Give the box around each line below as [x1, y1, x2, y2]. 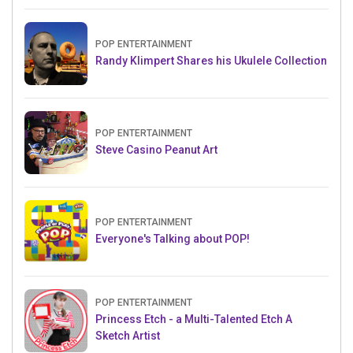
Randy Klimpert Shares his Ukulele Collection [95, 54, 327, 67]
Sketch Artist [95, 329, 160, 343]
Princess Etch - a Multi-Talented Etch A [95, 313, 292, 326]
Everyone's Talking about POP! [95, 232, 250, 245]
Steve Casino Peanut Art [95, 143, 217, 156]
